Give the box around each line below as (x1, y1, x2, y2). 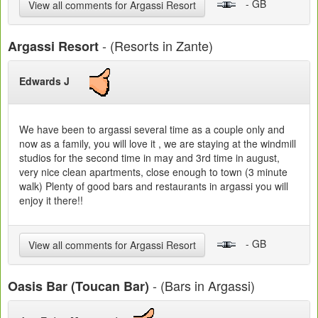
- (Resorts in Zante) (99, 36, 213, 55)
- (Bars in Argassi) (149, 276, 255, 295)
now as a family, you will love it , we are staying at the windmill (19, 136, 296, 151)
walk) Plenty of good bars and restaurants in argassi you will (19, 179, 288, 194)
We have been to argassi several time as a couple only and (19, 122, 285, 137)
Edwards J (19, 74, 89, 89)
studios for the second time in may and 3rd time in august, (19, 150, 280, 165)
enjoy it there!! (19, 193, 86, 208)
